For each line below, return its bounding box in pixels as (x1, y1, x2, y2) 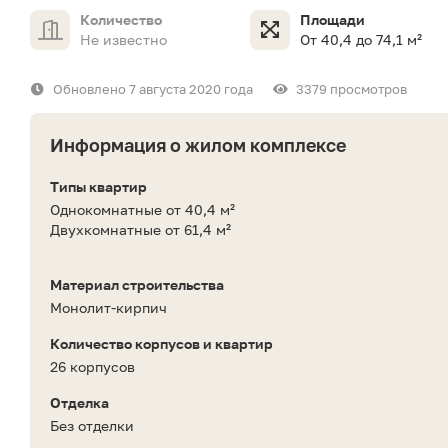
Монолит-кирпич (50, 299, 167, 317)
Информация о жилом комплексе (50, 134, 346, 157)
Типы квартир (50, 178, 147, 196)
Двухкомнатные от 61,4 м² (50, 221, 231, 239)
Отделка (50, 394, 109, 412)
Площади (300, 11, 365, 29)
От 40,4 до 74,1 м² (300, 31, 422, 49)
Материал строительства (50, 276, 224, 294)
